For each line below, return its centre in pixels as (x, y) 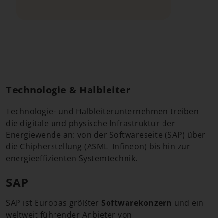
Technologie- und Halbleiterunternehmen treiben (102, 111)
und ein (188, 203)
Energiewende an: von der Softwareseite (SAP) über (106, 135)
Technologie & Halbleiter (68, 90)
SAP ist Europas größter (54, 203)
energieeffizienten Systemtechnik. (72, 158)
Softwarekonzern (137, 203)
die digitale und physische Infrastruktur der (91, 123)
